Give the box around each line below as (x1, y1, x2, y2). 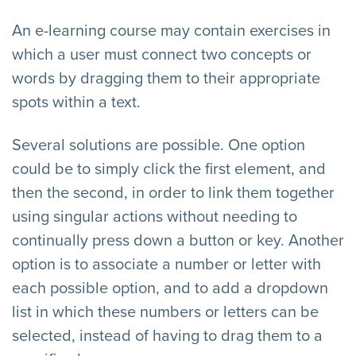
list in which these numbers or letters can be (12, 302, 319, 322)
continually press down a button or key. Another (12, 230, 344, 250)
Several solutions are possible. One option (12, 135, 305, 155)
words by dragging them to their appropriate (12, 68, 320, 88)
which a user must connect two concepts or (12, 44, 311, 64)
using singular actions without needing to (12, 207, 297, 226)
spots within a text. (12, 92, 141, 112)
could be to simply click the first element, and (12, 159, 326, 179)
